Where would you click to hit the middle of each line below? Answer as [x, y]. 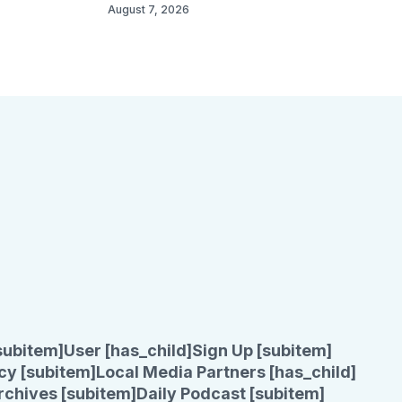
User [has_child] [128, 351]
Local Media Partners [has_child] [226, 372]
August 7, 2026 [149, 10]
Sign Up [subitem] [262, 351]
